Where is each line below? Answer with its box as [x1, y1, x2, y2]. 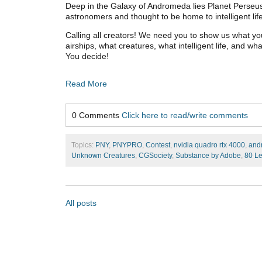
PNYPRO [112, 140, 142, 149]
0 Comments [72, 110, 122, 120]
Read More [65, 78, 107, 88]
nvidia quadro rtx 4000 [174, 140, 245, 149]
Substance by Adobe [175, 151, 241, 160]
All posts [65, 198, 96, 208]
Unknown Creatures [71, 151, 135, 160]
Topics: [71, 140, 95, 149]
